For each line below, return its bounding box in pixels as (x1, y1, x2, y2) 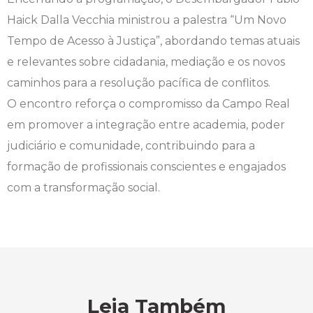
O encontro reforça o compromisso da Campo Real (7, 97, 290, 110)
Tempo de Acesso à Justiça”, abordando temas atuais (7, 34, 300, 48)
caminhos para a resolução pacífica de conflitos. (7, 76, 270, 89)
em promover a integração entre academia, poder (7, 118, 285, 131)
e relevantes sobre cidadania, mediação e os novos (7, 55, 285, 68)
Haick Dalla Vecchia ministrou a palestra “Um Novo (7, 13, 286, 27)
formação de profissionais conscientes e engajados (7, 160, 286, 173)
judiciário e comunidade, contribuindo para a (7, 139, 255, 152)
